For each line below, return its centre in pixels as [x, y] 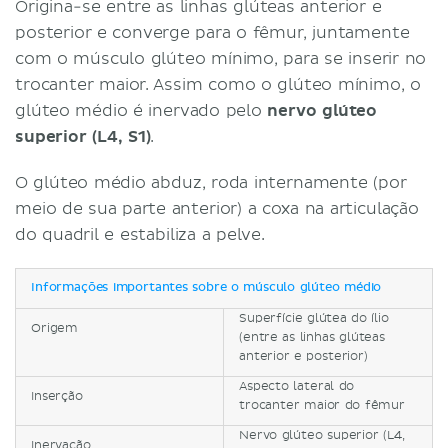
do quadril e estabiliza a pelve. [140, 234]
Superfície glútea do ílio [314, 318]
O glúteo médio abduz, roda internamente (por [211, 182]
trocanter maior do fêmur [322, 405]
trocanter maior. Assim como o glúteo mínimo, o [218, 84]
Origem [55, 328]
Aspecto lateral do [297, 386]
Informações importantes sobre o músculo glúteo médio [206, 287]
